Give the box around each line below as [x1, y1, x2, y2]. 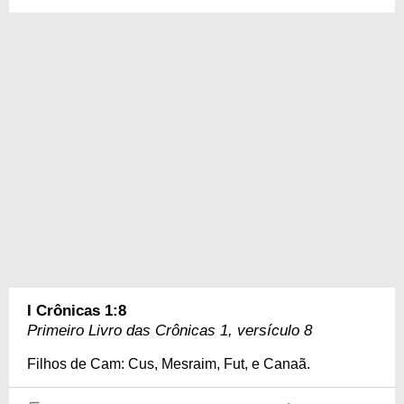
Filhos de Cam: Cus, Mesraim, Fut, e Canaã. [27, 356, 310, 372]
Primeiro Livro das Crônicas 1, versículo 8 [27, 322, 312, 339]
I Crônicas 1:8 [27, 302, 126, 319]
